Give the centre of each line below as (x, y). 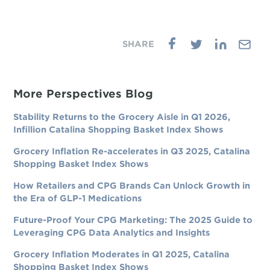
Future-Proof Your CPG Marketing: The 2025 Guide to (133, 220)
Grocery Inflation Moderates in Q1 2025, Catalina (122, 254)
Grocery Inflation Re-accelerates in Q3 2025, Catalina (132, 151)
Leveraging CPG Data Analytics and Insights (112, 233)
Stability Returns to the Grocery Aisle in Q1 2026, (122, 117)
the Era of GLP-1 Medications (78, 198)
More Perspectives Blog (83, 94)
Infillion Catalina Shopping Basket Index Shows (118, 130)
